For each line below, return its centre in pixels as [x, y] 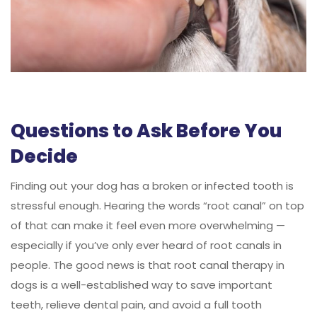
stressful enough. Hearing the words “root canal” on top [157, 205]
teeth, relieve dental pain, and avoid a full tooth [136, 304]
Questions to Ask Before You [146, 131]
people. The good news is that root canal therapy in [148, 265]
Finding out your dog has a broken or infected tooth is [152, 185]
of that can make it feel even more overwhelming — [148, 225]
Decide [44, 156]
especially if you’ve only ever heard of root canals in [146, 245]
